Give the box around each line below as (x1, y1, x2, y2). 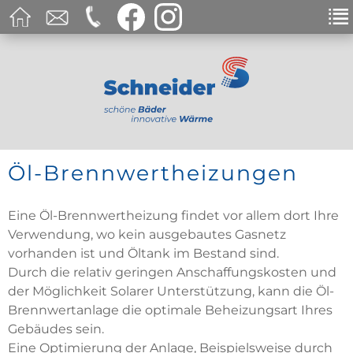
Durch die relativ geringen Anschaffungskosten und (8, 264, 336, 280)
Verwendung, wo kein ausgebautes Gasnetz (8, 226, 286, 242)
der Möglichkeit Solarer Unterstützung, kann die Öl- (8, 283, 334, 299)
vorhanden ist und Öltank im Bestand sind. (8, 245, 279, 261)
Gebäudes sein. (8, 321, 104, 336)
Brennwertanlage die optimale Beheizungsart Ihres (8, 302, 333, 318)
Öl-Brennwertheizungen (8, 159, 298, 186)
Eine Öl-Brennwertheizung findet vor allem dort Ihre (8, 207, 339, 223)
